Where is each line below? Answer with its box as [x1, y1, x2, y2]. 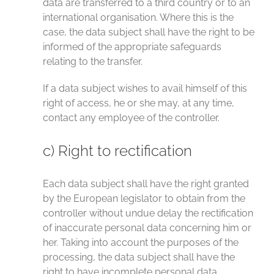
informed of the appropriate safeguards [43, 41, 221, 53]
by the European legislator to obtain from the [43, 193, 245, 204]
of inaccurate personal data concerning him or [43, 222, 251, 234]
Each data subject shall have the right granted [43, 178, 249, 190]
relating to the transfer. [43, 56, 143, 67]
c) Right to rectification [43, 142, 192, 160]
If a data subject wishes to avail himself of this [43, 83, 247, 94]
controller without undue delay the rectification [43, 207, 253, 219]
